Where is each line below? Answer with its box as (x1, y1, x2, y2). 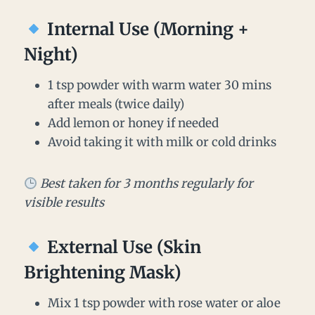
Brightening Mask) (24, 262, 181, 284)
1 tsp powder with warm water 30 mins (48, 77, 271, 94)
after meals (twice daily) (48, 96, 184, 112)
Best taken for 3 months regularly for (40, 176, 254, 192)
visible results (24, 195, 104, 211)
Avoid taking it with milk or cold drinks (48, 134, 276, 150)
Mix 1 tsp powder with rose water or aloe (48, 295, 281, 311)
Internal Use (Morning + (43, 18, 250, 41)
